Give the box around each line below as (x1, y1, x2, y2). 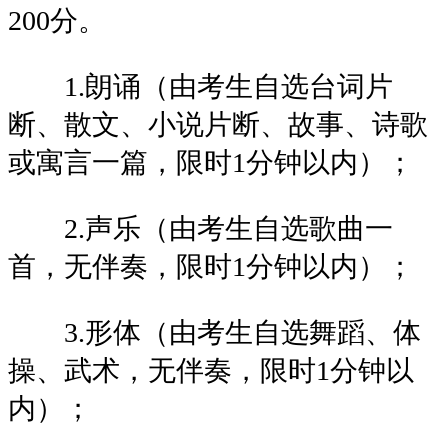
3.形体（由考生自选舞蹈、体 (8, 316, 421, 348)
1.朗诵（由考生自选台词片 (8, 70, 393, 102)
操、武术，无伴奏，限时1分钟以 (8, 354, 414, 386)
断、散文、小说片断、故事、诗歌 (8, 108, 428, 140)
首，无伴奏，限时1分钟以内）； (8, 250, 414, 282)
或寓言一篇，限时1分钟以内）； (8, 146, 414, 178)
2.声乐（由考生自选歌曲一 (8, 212, 393, 244)
